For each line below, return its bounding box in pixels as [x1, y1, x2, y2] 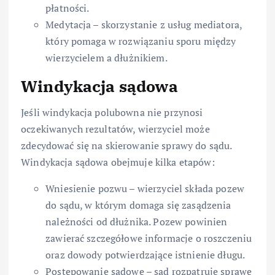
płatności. [45, 1, 90, 15]
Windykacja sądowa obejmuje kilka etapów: [21, 155, 215, 169]
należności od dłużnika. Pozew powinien [45, 214, 228, 228]
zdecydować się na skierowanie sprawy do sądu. [21, 138, 232, 152]
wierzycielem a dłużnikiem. [45, 51, 168, 65]
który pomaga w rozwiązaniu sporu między [45, 34, 236, 48]
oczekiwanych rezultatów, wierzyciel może [21, 122, 210, 136]
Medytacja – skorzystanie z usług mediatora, [45, 18, 242, 32]
